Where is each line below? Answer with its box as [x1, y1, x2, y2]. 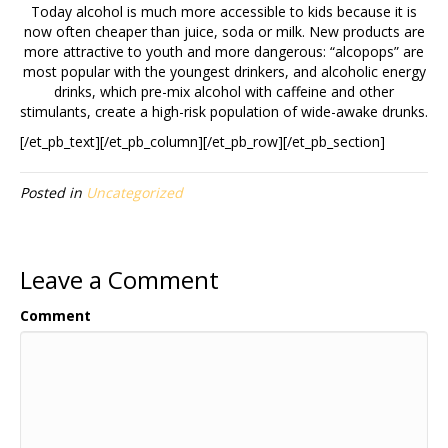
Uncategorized [86, 183, 183, 202]
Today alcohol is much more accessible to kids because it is [31, 2, 417, 21]
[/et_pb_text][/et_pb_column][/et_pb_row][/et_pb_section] [20, 132, 385, 151]
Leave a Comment [20, 263, 219, 296]
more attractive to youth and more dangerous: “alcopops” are [24, 42, 424, 61]
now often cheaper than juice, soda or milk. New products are [23, 22, 425, 41]
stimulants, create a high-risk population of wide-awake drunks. [20, 102, 428, 121]
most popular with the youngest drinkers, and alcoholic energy [22, 62, 426, 81]
